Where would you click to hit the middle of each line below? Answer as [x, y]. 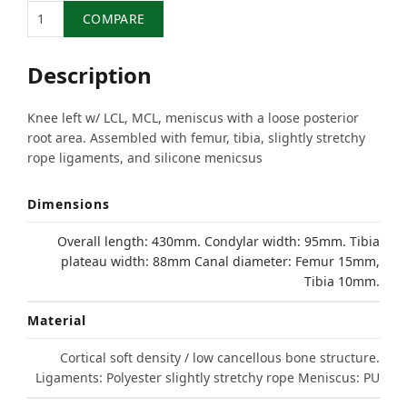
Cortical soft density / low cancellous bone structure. [220, 357]
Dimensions [69, 203]
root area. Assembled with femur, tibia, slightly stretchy [196, 137]
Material [57, 320]
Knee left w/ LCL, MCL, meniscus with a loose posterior [193, 117]
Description [89, 74]
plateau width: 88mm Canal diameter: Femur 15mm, [220, 261]
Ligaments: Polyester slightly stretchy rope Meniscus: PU [208, 377]
